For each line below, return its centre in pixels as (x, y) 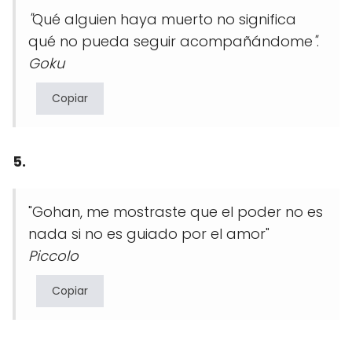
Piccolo (53, 256)
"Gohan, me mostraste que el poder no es (176, 212)
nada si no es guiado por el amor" (149, 234)
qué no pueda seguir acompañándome (170, 42)
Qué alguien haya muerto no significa (164, 20)
